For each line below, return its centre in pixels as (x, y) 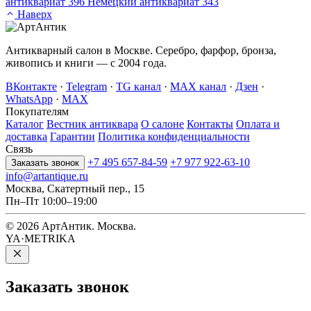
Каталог (25, 124)
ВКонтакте (31, 86)
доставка (26, 136)
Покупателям (37, 111)
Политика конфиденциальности (174, 136)
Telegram (86, 86)
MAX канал (198, 86)
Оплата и (258, 124)
